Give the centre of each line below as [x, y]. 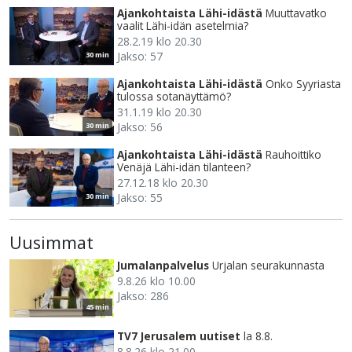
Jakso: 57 [140, 57]
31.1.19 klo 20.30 [159, 112]
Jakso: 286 [143, 296]
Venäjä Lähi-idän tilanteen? [184, 167]
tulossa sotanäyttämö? [174, 97]
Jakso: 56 [140, 127]
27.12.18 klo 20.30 [163, 183]
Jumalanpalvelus [163, 266]
